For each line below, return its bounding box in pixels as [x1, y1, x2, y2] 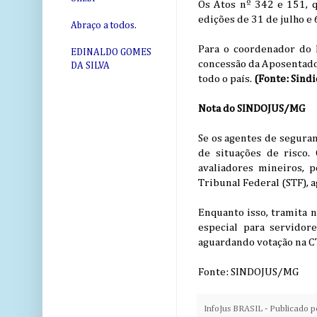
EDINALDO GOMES [71, 47, 151, 58]
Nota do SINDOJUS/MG [198, 103, 305, 115]
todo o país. [198, 74, 254, 85]
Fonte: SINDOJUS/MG [198, 267, 299, 278]
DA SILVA [71, 61, 110, 71]
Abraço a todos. [71, 21, 137, 31]
